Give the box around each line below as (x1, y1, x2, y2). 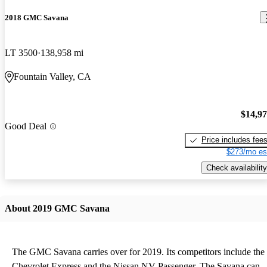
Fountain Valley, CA (14, 71, 91, 82)
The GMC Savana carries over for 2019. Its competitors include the (12, 246, 265, 257)
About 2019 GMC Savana (5, 203, 110, 213)
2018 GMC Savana (5, 13, 69, 22)
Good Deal (5, 121, 46, 132)
